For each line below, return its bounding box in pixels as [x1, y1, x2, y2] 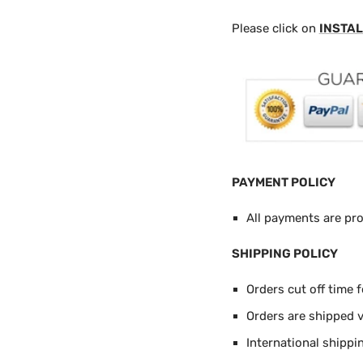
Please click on [231, 20, 319, 36]
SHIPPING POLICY [231, 246, 338, 261]
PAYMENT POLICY [231, 174, 335, 190]
